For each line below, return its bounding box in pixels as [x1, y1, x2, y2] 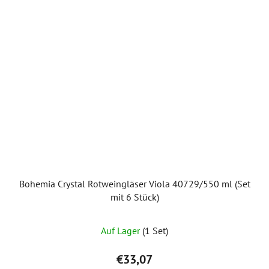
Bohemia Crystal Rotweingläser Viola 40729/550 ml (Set [19, 177, 250, 190]
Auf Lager [101, 224, 142, 237]
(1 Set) [142, 224, 168, 237]
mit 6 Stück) [110, 190, 159, 203]
